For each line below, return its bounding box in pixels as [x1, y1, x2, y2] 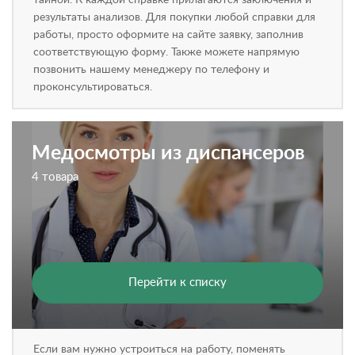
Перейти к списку [128, 277, 227, 288]
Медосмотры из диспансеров [32, 143, 305, 163]
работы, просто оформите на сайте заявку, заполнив [33, 29, 303, 40]
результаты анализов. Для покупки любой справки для [33, 12, 315, 23]
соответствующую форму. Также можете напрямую [33, 47, 300, 58]
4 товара [32, 171, 78, 183]
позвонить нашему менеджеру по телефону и [33, 64, 269, 75]
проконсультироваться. [33, 82, 152, 93]
